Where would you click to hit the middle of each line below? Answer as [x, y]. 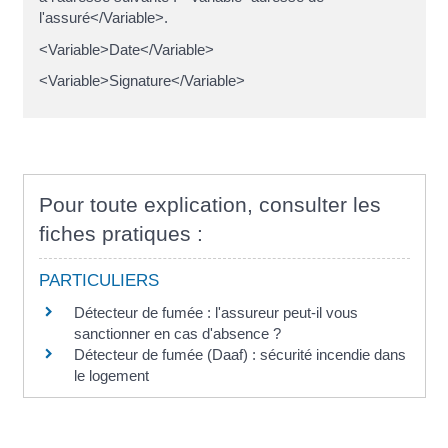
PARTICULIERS [98, 280]
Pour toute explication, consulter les [209, 204]
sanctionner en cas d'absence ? [177, 333]
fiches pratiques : [120, 233]
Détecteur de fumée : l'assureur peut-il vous [215, 312]
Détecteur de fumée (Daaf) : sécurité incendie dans [239, 354]
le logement [113, 375]
